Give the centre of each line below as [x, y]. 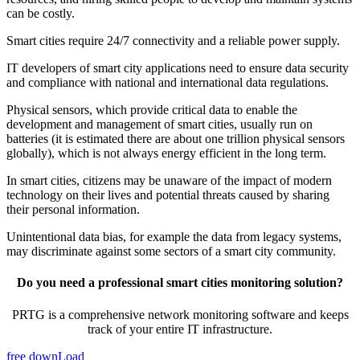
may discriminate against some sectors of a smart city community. [171, 252]
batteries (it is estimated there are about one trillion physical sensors [176, 139]
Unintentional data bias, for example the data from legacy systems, [174, 237]
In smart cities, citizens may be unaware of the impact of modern [169, 181]
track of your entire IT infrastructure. [180, 329]
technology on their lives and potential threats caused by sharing [168, 195]
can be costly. [41, 14]
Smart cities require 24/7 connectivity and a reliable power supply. [173, 41]
